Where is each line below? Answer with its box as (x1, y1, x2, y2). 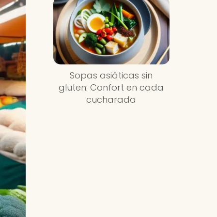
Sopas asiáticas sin (70, 69, 153, 82)
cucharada (86, 93, 137, 106)
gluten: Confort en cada (59, 81, 164, 94)
